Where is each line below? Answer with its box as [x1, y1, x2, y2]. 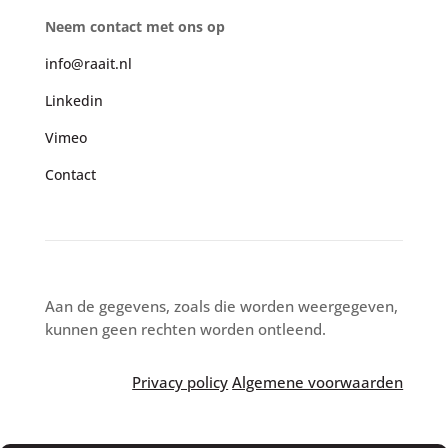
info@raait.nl [44, 53, 132, 73]
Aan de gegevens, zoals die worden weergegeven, [44, 295, 398, 316]
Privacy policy [132, 371, 229, 392]
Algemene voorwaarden [232, 371, 404, 392]
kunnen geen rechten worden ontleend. [44, 318, 326, 339]
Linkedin [44, 90, 103, 110]
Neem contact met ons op [44, 16, 225, 36]
